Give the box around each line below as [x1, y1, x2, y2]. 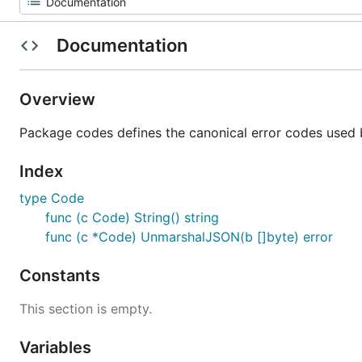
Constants [19, 266, 104, 285]
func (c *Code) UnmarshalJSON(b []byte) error [45, 229, 333, 245]
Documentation [52, 35, 192, 56]
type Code [19, 190, 84, 206]
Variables [19, 338, 95, 357]
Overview [19, 90, 99, 109]
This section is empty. [19, 301, 152, 317]
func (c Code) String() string [45, 209, 219, 225]
